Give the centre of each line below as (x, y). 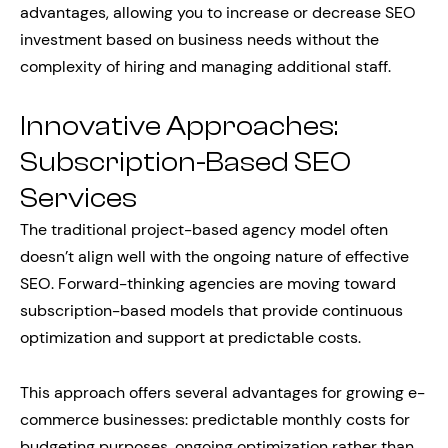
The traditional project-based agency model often (204, 229)
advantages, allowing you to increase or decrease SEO (218, 12)
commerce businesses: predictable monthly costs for (215, 419)
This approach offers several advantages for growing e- (222, 392)
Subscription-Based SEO (185, 162)
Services (78, 198)
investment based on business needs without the (199, 39)
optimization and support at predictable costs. (190, 337)
